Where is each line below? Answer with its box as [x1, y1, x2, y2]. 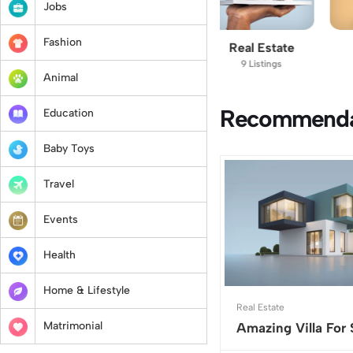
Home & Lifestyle [43, 284, 130, 297]
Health [43, 248, 76, 262]
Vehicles [13, 39, 65, 55]
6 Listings [259, 58, 301, 69]
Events [43, 213, 78, 226]
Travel [43, 177, 74, 191]
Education [43, 106, 94, 120]
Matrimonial [43, 319, 102, 333]
